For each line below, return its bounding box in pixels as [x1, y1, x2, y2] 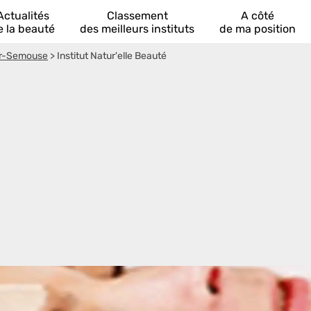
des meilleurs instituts [80, 22, 194, 35]
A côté [241, 9, 274, 22]
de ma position [219, 22, 296, 35]
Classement [106, 9, 168, 22]
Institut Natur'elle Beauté [57, 50, 167, 62]
